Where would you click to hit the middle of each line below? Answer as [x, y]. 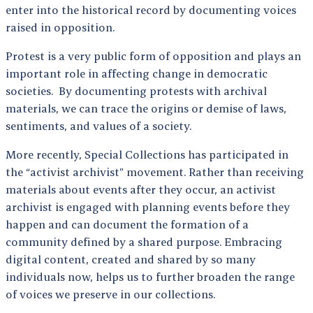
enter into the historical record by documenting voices [151, 10]
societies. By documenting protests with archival [136, 91]
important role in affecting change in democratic [137, 74]
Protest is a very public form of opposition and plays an [153, 56]
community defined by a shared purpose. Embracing [144, 242]
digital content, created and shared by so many [131, 260]
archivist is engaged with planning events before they [148, 207]
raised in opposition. [64, 28]
